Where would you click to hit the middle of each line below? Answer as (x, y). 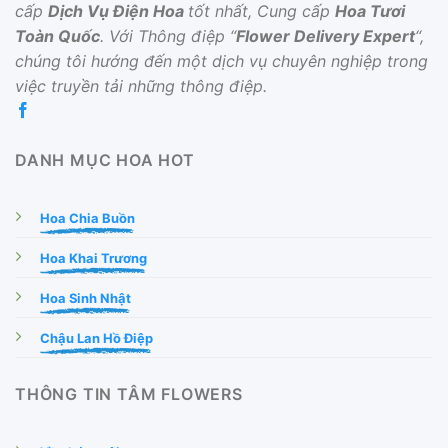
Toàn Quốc (57, 36)
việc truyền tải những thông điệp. (141, 86)
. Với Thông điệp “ (168, 36)
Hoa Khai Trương (93, 258)
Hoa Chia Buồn (87, 218)
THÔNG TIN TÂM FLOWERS (129, 394)
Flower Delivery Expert (325, 36)
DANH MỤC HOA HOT (105, 160)
